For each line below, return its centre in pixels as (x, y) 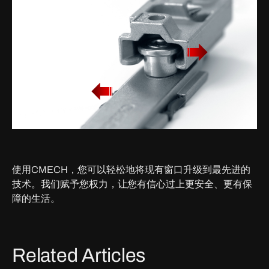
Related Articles (79, 255)
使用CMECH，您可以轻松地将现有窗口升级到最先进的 (131, 169)
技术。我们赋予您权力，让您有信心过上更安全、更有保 (132, 184)
